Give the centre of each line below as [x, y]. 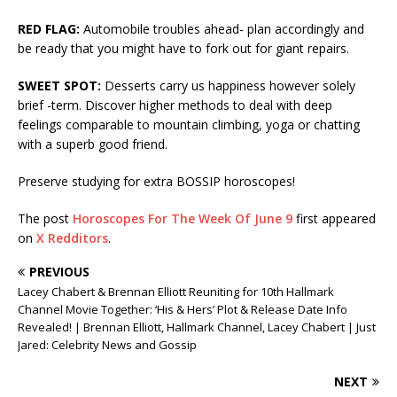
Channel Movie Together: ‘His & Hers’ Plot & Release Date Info [183, 310]
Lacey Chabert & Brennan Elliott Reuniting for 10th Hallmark [176, 292]
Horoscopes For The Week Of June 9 [183, 219]
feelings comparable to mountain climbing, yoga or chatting [189, 125]
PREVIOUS [59, 272]
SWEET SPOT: [59, 86]
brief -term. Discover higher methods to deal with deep [175, 105]
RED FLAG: [49, 29]
